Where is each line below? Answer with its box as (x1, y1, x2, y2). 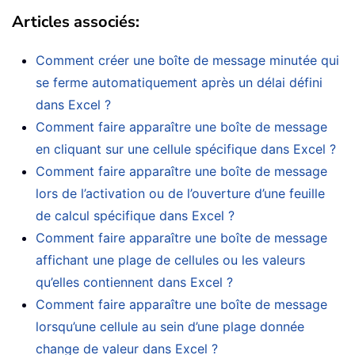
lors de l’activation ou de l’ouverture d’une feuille (36, 185, 325, 201)
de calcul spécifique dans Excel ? (36, 207, 235, 223)
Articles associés (12, 10, 136, 32)
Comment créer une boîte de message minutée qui (36, 52, 339, 68)
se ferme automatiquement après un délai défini (36, 74, 323, 90)
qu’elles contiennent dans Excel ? (36, 273, 233, 290)
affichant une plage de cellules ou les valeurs (36, 251, 305, 268)
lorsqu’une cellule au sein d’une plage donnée (36, 318, 304, 334)
